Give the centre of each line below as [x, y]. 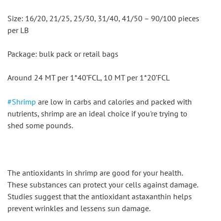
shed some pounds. [40, 126]
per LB [18, 30]
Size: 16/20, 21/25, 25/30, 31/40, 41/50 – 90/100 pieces [103, 18]
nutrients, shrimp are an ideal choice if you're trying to [97, 114]
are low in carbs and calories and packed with [114, 102]
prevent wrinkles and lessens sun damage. [79, 208]
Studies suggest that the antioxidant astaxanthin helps [100, 197]
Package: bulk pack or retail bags [63, 54]
